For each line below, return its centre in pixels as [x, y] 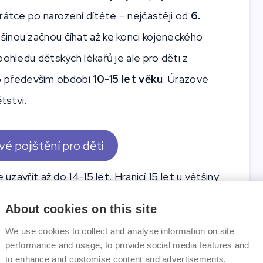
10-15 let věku [128, 79]
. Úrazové [186, 79]
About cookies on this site [81, 209]
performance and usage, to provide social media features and [127, 245]
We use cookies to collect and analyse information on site [120, 231]
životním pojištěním [141, 240]
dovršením [174, 219]
